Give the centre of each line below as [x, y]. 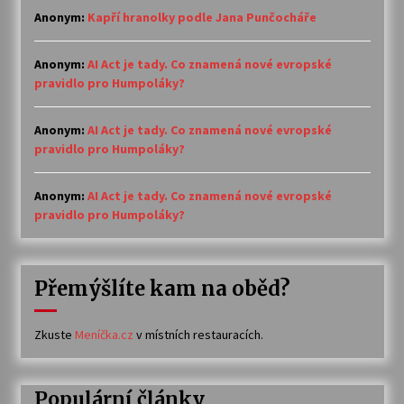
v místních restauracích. [198, 335]
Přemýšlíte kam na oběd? [162, 289]
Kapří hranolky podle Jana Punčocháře [202, 18]
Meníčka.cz [104, 335]
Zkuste [54, 335]
